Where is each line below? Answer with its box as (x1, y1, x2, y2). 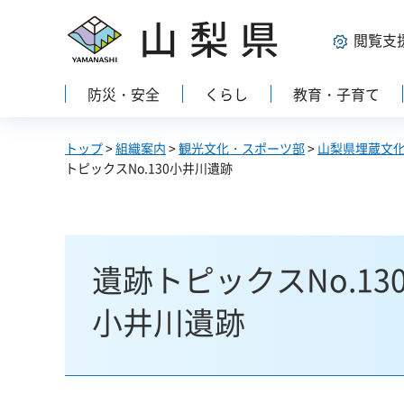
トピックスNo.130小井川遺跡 (65, 159, 233, 177)
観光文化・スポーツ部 (179, 139, 305, 157)
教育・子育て (293, 83, 381, 105)
